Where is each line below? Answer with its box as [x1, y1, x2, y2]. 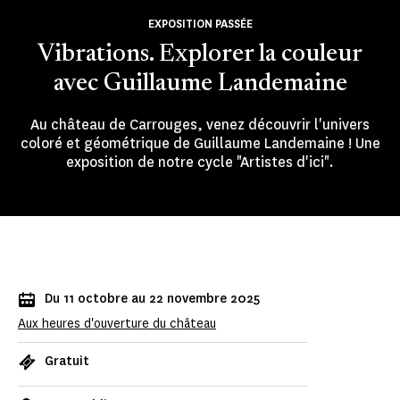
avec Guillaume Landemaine [53, 71, 347, 97]
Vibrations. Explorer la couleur [37, 42, 362, 68]
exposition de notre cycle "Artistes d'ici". [66, 153, 334, 172]
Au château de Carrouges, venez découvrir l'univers [30, 115, 370, 135]
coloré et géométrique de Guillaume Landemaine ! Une [20, 134, 380, 154]
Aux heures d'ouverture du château [18, 315, 216, 333]
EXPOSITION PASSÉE [147, 16, 253, 32]
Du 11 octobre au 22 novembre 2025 [45, 290, 260, 308]
